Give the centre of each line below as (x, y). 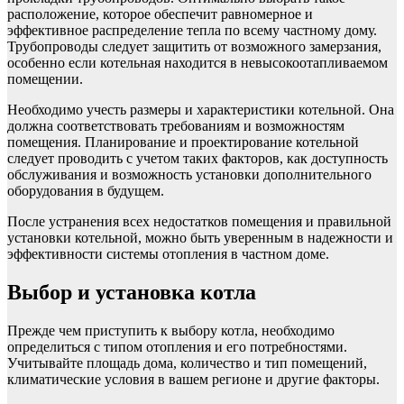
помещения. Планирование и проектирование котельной (183, 142)
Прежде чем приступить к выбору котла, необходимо (171, 330)
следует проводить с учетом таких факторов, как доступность (197, 158)
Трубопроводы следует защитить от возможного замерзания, (194, 46)
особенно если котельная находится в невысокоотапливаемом (197, 62)
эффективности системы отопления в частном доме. (168, 253)
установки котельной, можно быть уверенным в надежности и (200, 237)
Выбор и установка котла (132, 292)
